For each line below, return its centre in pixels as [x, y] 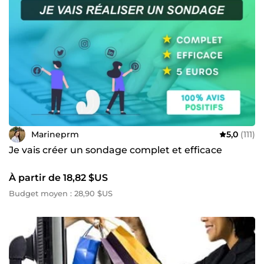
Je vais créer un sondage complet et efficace [115, 150]
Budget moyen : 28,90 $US [61, 194]
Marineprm [55, 134]
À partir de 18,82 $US [58, 178]
